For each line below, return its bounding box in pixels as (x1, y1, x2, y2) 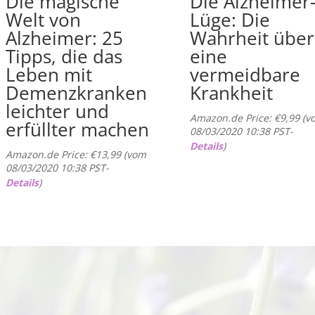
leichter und (5, 98, 109, 124)
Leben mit (5, 62, 92, 88)
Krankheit (190, 80, 274, 106)
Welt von (5, 7, 81, 33)
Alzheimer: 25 (5, 25, 123, 51)
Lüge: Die (190, 7, 271, 33)
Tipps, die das (5, 44, 122, 70)
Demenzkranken (5, 80, 147, 106)
